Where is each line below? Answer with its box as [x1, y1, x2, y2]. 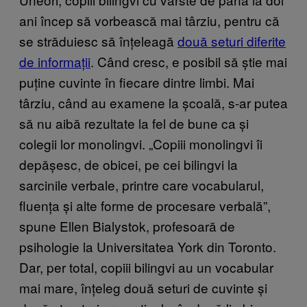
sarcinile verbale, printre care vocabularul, [19, 175, 264, 194]
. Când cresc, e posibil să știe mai [90, 51, 287, 71]
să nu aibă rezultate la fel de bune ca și [19, 113, 249, 132]
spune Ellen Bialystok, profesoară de [19, 216, 235, 235]
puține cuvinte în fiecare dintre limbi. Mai [19, 72, 254, 91]
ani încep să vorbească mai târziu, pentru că [19, 10, 280, 29]
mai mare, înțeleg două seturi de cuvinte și [19, 278, 267, 297]
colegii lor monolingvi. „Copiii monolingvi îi [19, 134, 262, 153]
